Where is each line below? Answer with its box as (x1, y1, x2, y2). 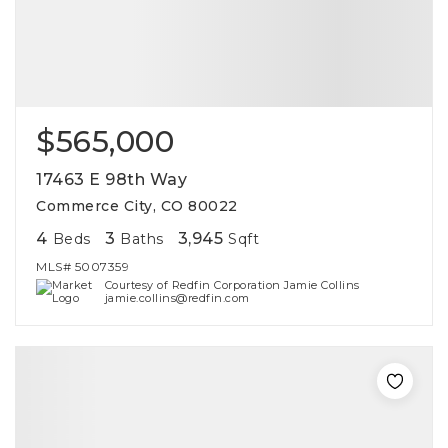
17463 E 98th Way (36, 170, 187, 189)
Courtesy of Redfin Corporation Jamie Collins (104, 278, 360, 292)
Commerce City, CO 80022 (36, 197, 238, 215)
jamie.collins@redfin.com (104, 291, 250, 305)
